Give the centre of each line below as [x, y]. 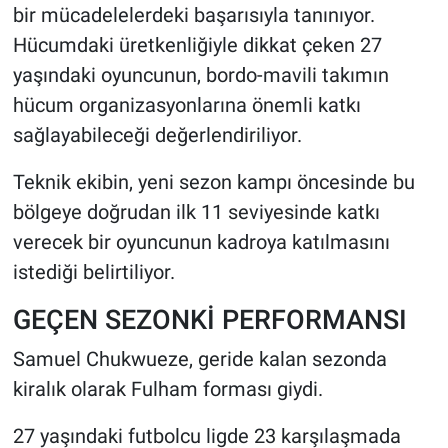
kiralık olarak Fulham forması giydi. [167, 388]
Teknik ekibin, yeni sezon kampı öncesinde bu [213, 182]
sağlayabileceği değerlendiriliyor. [157, 135]
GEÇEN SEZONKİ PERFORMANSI [209, 320]
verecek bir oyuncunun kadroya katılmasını [201, 242]
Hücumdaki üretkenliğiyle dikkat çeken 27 [197, 45]
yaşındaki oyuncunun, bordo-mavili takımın [200, 75]
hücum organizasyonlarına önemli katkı [186, 105]
